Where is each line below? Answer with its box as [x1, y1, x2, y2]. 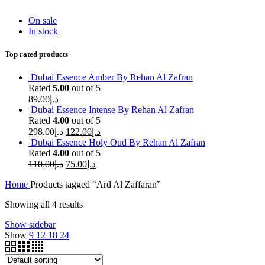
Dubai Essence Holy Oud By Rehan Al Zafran [31, 137, 205, 147]
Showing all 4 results [5, 199, 83, 209]
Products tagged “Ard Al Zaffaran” [30, 179, 161, 189]
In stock [28, 25, 58, 36]
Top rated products [5, 49, 68, 59]
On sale [28, 15, 57, 25]
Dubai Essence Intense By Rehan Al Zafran [31, 104, 194, 115]
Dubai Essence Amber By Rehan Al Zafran [31, 72, 193, 82]
